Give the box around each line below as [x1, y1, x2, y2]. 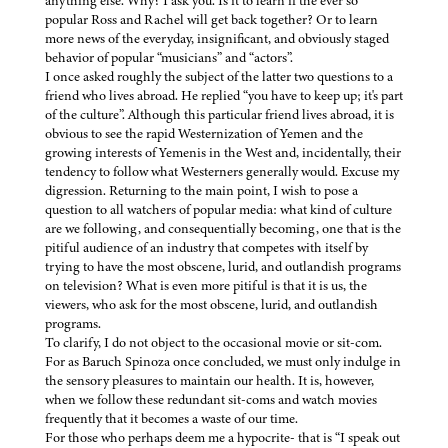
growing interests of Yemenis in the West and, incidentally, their [45, 143, 401, 163]
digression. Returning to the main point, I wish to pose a [45, 181, 358, 201]
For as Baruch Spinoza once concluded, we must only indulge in [45, 352, 401, 372]
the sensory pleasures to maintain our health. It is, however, [45, 371, 374, 391]
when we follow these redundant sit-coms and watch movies [45, 390, 377, 410]
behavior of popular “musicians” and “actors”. [45, 48, 293, 68]
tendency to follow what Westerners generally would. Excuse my [45, 162, 399, 182]
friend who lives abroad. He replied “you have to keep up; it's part [45, 86, 403, 106]
